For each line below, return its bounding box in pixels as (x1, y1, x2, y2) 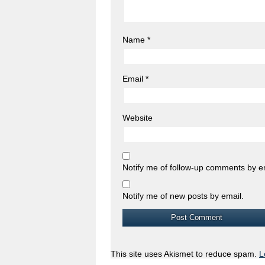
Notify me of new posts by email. (122, 190, 244, 201)
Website (122, 112, 153, 122)
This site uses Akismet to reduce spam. (111, 248, 259, 258)
